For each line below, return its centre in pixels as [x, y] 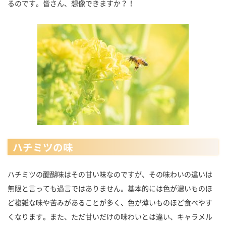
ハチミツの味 [43, 147]
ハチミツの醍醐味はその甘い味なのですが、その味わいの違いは [110, 174]
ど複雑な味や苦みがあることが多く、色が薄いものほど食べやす [110, 202]
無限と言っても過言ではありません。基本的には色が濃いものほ [110, 188]
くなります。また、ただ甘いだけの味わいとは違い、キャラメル [110, 216]
